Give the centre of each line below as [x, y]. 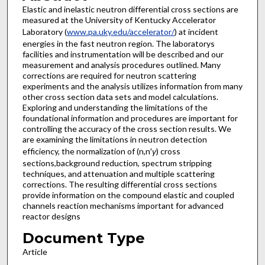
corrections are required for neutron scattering [109, 76]
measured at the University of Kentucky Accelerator [119, 20]
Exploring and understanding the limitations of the [115, 108]
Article [35, 251]
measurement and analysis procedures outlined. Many [121, 65]
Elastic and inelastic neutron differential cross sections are [130, 9]
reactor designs [51, 216]
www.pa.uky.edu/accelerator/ [120, 32]
